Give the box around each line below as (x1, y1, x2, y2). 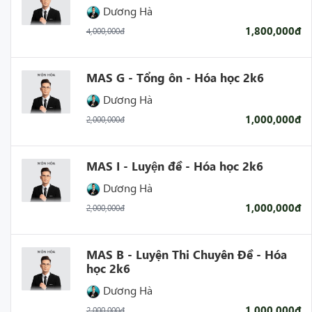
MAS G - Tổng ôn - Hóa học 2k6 (86, 69, 264, 86)
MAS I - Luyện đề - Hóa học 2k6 (86, 157, 263, 174)
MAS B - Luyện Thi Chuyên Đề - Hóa (86, 246, 287, 263)
